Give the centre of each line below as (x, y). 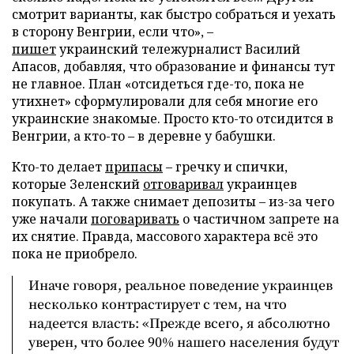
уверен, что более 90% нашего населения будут (184, 341)
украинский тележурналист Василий (178, 49)
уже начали (51, 218)
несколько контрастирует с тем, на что (158, 303)
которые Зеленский (77, 184)
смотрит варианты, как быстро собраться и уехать (174, 14)
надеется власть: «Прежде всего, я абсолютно (179, 322)
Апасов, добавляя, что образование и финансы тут (173, 66)
